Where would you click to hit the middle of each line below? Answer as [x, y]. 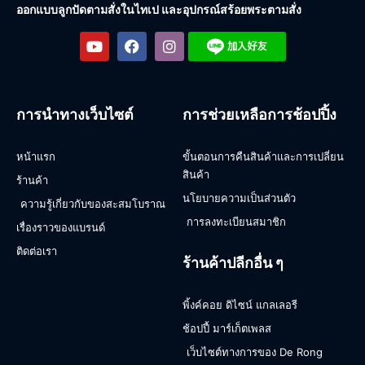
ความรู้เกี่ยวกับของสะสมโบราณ [93, 203]
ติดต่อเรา [37, 251]
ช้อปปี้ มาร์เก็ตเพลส [227, 328]
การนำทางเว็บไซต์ [75, 114]
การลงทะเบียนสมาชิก [236, 221]
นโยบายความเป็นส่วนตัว [239, 198]
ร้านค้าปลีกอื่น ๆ [233, 262]
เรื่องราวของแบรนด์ [61, 227]
